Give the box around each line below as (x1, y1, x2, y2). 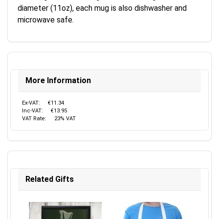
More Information (25, 76, 91, 85)
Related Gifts (25, 175, 74, 184)
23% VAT (54, 115, 76, 122)
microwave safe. (18, 15, 74, 24)
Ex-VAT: (22, 100, 40, 106)
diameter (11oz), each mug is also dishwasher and (18, 3, 187, 13)
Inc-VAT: (22, 108, 43, 114)
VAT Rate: (22, 115, 46, 122)
